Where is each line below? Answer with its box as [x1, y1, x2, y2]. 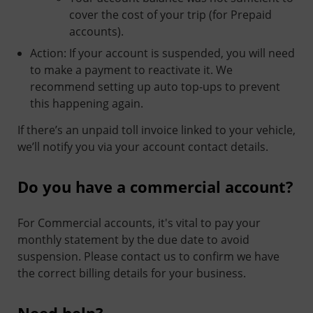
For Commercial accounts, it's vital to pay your [17, 215, 261, 231]
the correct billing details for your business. [17, 265, 246, 281]
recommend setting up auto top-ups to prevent [30, 79, 280, 94]
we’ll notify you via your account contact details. [17, 139, 268, 154]
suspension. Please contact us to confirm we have [17, 249, 279, 264]
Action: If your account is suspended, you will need [30, 45, 295, 61]
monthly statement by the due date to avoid [17, 232, 249, 247]
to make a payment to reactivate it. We [30, 62, 233, 78]
